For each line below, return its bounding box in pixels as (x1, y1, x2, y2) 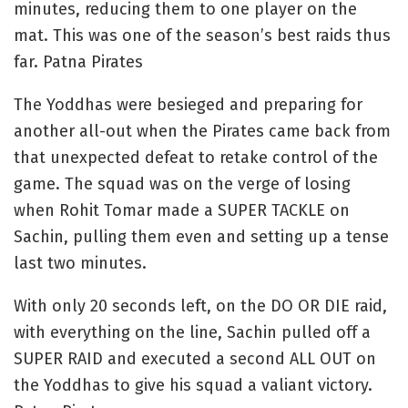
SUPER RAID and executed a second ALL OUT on (14, 348, 376, 369)
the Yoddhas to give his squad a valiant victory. (14, 374, 372, 395)
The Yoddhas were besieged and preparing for (14, 94, 362, 115)
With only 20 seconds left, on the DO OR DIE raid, (14, 295, 387, 316)
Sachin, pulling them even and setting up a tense (14, 226, 389, 247)
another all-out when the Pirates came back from (14, 120, 391, 141)
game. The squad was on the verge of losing (14, 173, 351, 194)
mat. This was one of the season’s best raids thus (14, 25, 391, 46)
